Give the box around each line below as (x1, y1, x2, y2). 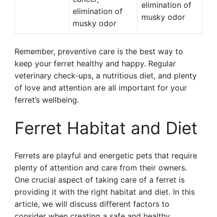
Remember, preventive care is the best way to (15, 46, 183, 56)
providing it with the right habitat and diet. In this (15, 187, 195, 197)
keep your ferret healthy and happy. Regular (15, 59, 176, 68)
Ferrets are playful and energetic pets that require (15, 151, 197, 160)
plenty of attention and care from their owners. (15, 163, 187, 172)
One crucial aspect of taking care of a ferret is (15, 175, 185, 185)
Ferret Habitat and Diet (15, 118, 198, 138)
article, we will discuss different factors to (15, 199, 170, 209)
